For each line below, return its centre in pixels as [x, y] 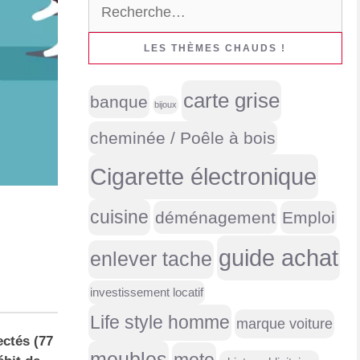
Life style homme [160, 322]
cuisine [119, 217]
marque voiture [284, 324]
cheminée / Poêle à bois [182, 138]
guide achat [278, 258]
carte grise [231, 100]
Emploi [308, 217]
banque [119, 102]
